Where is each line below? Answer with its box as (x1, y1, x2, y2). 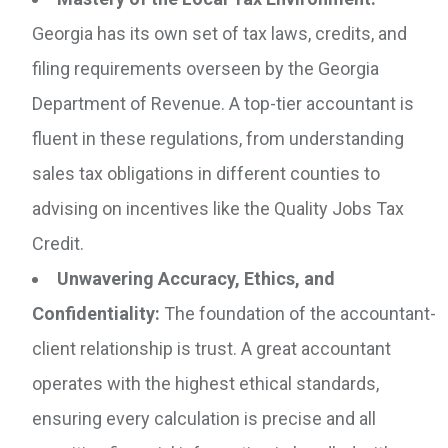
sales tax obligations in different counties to (32, 163, 380, 185)
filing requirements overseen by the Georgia (32, 58, 379, 80)
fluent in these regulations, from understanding (32, 128, 404, 150)
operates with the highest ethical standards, (32, 373, 379, 395)
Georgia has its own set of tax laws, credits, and (32, 23, 407, 45)
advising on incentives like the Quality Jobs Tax (32, 198, 404, 220)
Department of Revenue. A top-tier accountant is (32, 93, 414, 115)
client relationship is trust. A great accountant (32, 338, 391, 360)
